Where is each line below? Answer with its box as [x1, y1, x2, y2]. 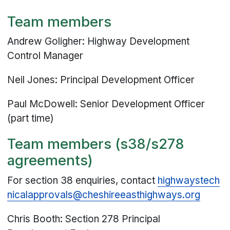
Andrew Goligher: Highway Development [7, 35, 190, 48]
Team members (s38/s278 [7, 135, 185, 153]
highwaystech [158, 174, 220, 186]
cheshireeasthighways [82, 188, 183, 201]
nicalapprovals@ [7, 188, 83, 201]
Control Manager [7, 50, 84, 62]
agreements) [7, 151, 93, 169]
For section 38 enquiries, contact [7, 174, 158, 186]
